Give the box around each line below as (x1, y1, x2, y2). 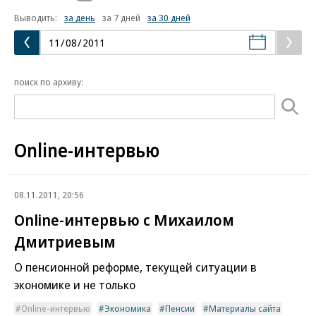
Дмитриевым (14, 230, 116, 252)
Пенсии (165, 301, 195, 315)
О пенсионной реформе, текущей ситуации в (14, 258, 257, 275)
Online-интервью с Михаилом (14, 208, 234, 230)
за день (64, 11, 95, 24)
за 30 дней (147, 11, 190, 24)
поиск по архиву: (14, 75, 83, 88)
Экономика (104, 301, 151, 315)
